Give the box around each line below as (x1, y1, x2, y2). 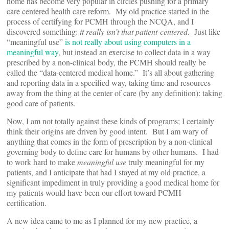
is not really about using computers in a (65, 36, 191, 47)
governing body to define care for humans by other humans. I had (7, 146, 219, 157)
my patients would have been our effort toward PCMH (7, 187, 181, 198)
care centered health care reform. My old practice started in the (7, 6, 209, 16)
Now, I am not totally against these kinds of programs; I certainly (7, 116, 214, 126)
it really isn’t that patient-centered (80, 26, 188, 37)
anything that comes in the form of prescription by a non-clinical (7, 136, 212, 147)
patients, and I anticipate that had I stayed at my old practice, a (7, 167, 205, 177)
